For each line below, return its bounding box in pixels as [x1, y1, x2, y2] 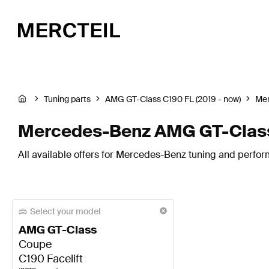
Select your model [30, 206, 101, 217]
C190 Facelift [19, 252, 83, 267]
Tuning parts [44, 94, 91, 105]
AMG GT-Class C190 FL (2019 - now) [105, 94, 241, 105]
